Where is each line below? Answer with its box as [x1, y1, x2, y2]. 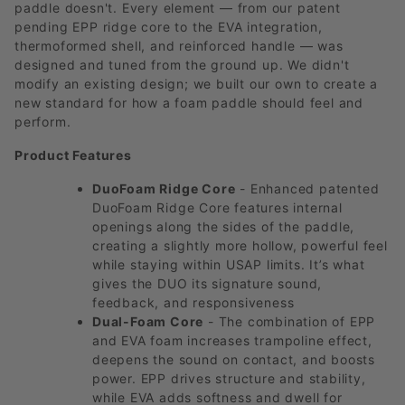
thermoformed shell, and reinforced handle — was [14, 38, 344, 54]
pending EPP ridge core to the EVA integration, [14, 19, 323, 35]
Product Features [14, 147, 132, 164]
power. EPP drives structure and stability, [92, 371, 366, 387]
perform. [14, 114, 71, 130]
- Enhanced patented [235, 181, 380, 197]
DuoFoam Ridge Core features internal [92, 200, 343, 216]
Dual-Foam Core [92, 314, 204, 330]
